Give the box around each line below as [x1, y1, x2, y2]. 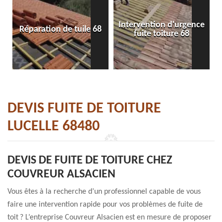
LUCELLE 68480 [7, 119, 100, 134]
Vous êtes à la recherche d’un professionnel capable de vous [7, 188, 201, 196]
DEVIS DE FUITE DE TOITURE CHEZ [7, 155, 172, 166]
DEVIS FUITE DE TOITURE [7, 101, 161, 116]
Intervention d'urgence [118, 20, 205, 30]
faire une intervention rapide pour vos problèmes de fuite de [7, 201, 203, 209]
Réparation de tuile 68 [19, 25, 102, 34]
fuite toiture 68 [134, 29, 189, 39]
